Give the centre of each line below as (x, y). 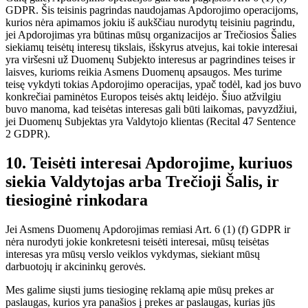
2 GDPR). (28, 134)
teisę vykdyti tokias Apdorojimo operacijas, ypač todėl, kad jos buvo (153, 84)
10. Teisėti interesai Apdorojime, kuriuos (149, 163)
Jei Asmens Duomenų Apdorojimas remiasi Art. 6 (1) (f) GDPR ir (148, 229)
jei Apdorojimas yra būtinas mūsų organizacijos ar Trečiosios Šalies (151, 35)
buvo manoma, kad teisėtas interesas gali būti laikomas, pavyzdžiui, (151, 109)
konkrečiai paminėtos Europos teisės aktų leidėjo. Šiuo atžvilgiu (143, 97)
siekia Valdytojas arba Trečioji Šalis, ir (142, 181)
